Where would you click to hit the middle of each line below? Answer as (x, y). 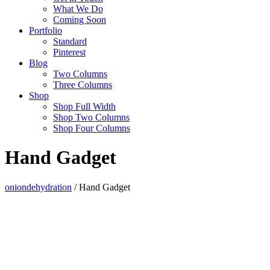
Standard (70, 41)
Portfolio (46, 30)
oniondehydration (38, 187)
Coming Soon (80, 20)
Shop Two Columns (91, 117)
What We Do (78, 9)
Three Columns (83, 85)
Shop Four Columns (92, 128)
